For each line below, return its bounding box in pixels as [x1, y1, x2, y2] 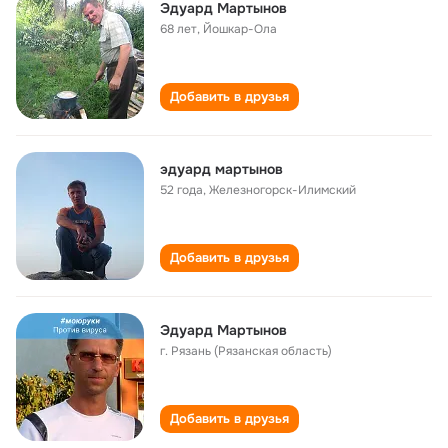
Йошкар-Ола [203, 21, 277, 37]
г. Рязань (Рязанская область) [160, 343, 332, 359]
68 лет [160, 21, 197, 37]
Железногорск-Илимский [209, 182, 356, 198]
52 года [160, 182, 203, 198]
